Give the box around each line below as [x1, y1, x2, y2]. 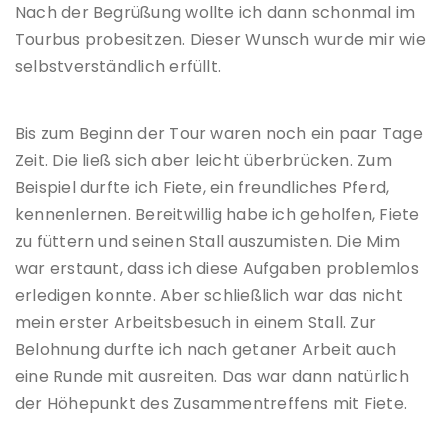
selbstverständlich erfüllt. [15, 55, 222, 79]
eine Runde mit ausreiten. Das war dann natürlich [15, 365, 409, 389]
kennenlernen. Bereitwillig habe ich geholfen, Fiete [15, 203, 420, 227]
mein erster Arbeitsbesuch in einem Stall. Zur [15, 311, 377, 335]
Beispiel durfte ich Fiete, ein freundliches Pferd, [15, 176, 390, 200]
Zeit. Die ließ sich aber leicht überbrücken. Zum [15, 149, 392, 173]
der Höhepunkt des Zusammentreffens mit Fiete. [15, 392, 408, 416]
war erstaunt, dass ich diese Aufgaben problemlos [15, 257, 419, 281]
